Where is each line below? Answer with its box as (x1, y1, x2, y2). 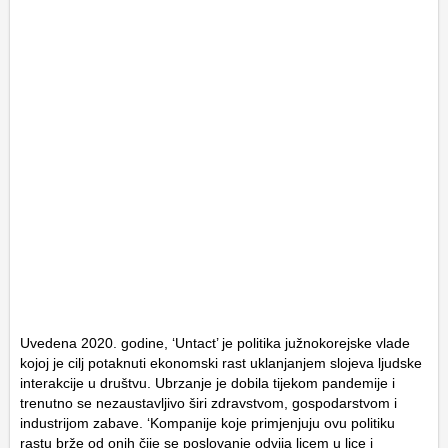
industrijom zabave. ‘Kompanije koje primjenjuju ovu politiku (20, 414, 395, 431)
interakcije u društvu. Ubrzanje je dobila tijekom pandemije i (20, 374, 395, 391)
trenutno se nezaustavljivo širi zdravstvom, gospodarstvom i (20, 394, 397, 411)
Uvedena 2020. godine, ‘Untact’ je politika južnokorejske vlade (20, 334, 410, 351)
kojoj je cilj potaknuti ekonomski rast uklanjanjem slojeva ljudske (20, 354, 422, 371)
